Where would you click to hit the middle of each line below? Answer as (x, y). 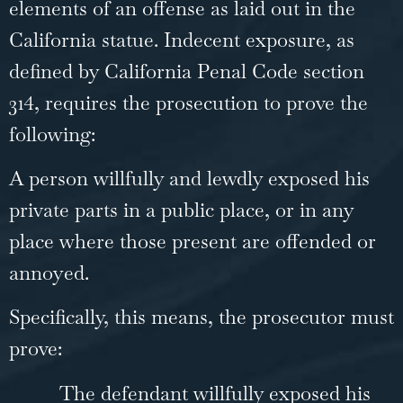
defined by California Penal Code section (187, 71)
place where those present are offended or (193, 241)
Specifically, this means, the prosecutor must (201, 317)
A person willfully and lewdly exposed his (189, 178)
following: (55, 134)
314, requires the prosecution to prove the (188, 102)
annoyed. (49, 272)
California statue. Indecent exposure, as (182, 39)
